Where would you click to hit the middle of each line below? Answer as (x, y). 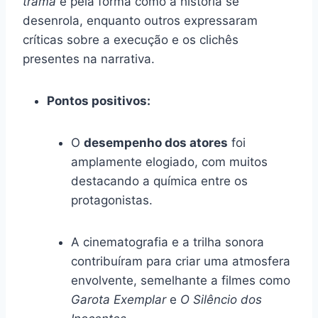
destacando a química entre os (159, 181)
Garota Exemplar (119, 299)
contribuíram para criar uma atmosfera (181, 261)
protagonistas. (112, 200)
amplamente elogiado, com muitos (169, 161)
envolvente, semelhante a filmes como (181, 280)
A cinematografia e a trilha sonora (168, 242)
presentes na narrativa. (89, 59)
